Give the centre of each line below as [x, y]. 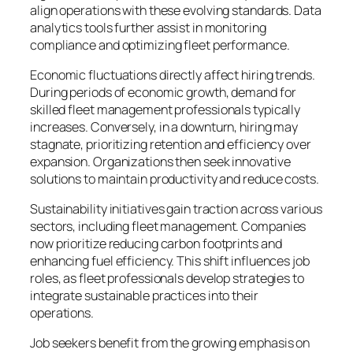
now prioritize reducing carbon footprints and [156, 244]
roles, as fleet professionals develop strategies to [167, 279]
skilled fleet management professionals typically [165, 109]
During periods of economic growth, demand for [163, 92]
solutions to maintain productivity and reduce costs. [175, 178]
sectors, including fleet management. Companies [168, 227]
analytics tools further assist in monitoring [148, 27]
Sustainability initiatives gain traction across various [176, 209]
